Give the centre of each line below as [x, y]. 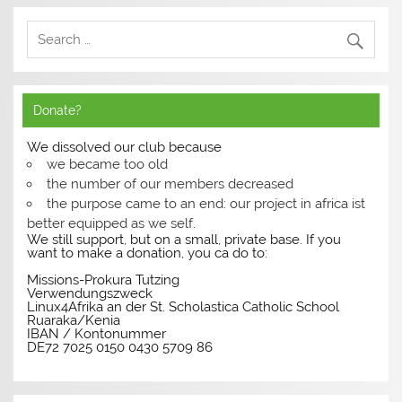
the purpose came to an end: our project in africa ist [205, 203]
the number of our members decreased [170, 184]
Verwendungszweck [90, 293]
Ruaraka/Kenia [74, 320]
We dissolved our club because [125, 147]
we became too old [107, 164]
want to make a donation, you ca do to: [148, 253]
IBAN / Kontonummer [97, 333]
